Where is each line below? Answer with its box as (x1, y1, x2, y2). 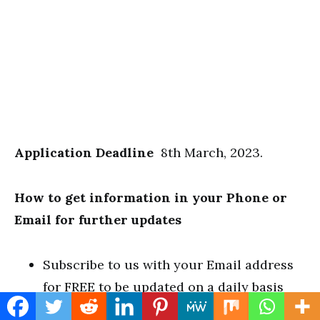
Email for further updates (14, 211, 181, 228)
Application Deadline (14, 144, 161, 161)
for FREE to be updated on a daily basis (43, 279, 284, 295)
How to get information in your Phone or (14, 189, 287, 206)
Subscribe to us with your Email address (43, 256, 294, 273)
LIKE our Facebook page (43, 301, 197, 317)
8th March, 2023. (161, 144, 263, 161)
